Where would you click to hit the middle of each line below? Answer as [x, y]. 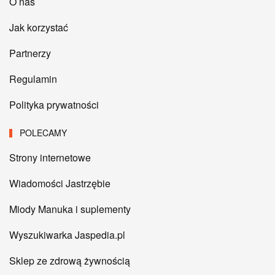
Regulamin [33, 79]
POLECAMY [42, 133]
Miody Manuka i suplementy [70, 209]
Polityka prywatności [54, 105]
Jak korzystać [39, 27]
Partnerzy [30, 53]
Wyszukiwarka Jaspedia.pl [67, 235]
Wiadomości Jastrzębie [60, 183]
